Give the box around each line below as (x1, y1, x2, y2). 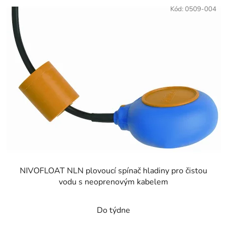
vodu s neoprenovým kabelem (59, 176, 168, 187)
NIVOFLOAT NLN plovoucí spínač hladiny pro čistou (20, 165, 207, 176)
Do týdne (97, 204, 130, 216)
